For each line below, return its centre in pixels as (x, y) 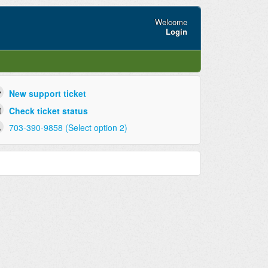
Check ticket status (48, 110)
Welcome (171, 22)
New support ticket (47, 93)
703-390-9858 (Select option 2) (68, 128)
